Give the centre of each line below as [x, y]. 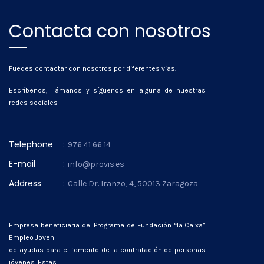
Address [25, 183]
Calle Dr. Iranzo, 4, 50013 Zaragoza [133, 184]
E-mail [22, 164]
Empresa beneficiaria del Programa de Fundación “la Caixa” [108, 225]
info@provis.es [96, 164]
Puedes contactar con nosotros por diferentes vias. [93, 68]
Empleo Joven [32, 237]
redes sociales [33, 103]
